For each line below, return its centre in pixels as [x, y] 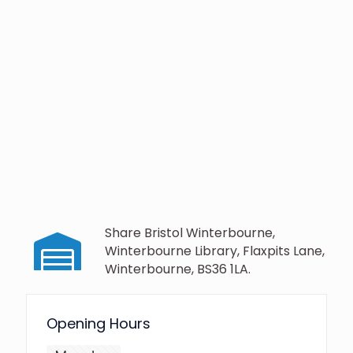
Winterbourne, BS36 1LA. [178, 269]
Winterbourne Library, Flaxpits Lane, [215, 251]
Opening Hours [98, 324]
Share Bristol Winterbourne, [190, 233]
